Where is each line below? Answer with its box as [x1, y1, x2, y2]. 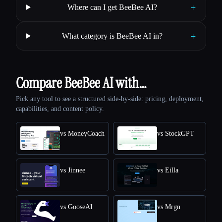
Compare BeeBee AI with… [16, 73, 147, 93]
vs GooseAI [60, 203, 93, 211]
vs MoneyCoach [60, 129, 105, 137]
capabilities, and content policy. [16, 105, 104, 112]
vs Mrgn [157, 203, 180, 211]
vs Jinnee [60, 166, 85, 174]
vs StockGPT [157, 129, 194, 137]
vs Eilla [157, 166, 178, 174]
